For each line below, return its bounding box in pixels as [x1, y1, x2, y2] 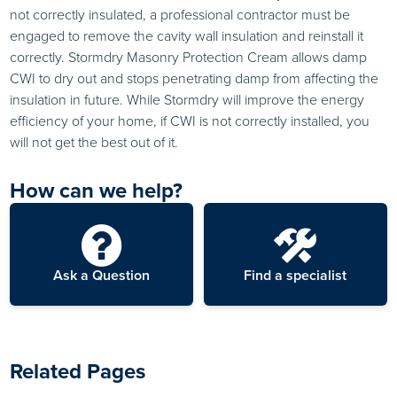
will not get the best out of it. [10, 131, 179, 152]
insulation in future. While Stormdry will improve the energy [10, 89, 365, 110]
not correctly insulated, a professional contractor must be [10, 4, 351, 25]
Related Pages [10, 354, 146, 387]
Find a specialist [244, 264, 347, 285]
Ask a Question [53, 264, 151, 285]
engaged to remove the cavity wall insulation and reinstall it [10, 25, 364, 46]
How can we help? [10, 174, 183, 206]
